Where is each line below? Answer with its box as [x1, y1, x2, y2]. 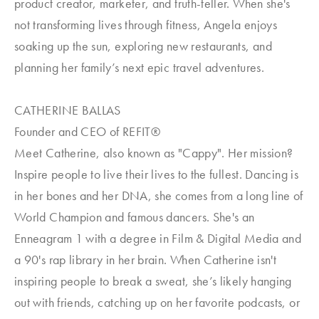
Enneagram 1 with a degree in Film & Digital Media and [14, 230, 302, 246]
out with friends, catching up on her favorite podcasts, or [14, 294, 300, 310]
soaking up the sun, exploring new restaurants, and [14, 38, 272, 54]
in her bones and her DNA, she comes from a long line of [14, 187, 303, 204]
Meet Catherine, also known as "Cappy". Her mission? [14, 145, 293, 161]
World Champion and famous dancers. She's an [14, 209, 255, 225]
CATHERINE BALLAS [14, 102, 121, 118]
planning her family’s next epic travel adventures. [14, 59, 264, 75]
